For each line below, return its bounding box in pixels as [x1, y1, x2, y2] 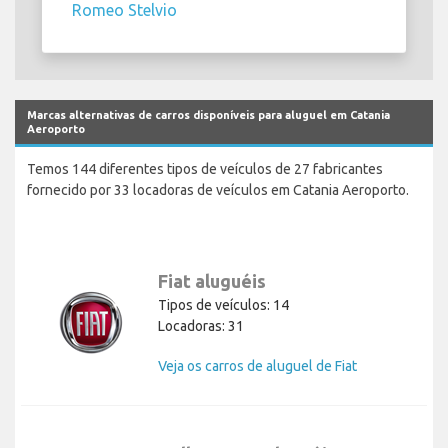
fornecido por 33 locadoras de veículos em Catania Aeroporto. [27, 182, 409, 199]
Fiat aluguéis [158, 271, 266, 292]
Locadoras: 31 [158, 318, 244, 335]
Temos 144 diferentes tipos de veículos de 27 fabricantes [27, 161, 383, 178]
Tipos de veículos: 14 [158, 297, 289, 314]
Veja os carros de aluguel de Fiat [158, 358, 357, 375]
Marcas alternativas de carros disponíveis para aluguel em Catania [27, 109, 390, 122]
